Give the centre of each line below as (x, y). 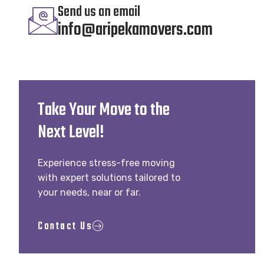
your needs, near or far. (89, 192)
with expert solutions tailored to (109, 177)
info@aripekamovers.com (135, 30)
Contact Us (65, 227)
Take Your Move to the (104, 110)
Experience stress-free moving (106, 163)
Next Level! (71, 132)
